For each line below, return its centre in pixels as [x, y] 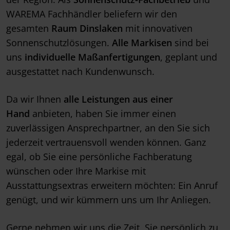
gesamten [29, 28]
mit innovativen [158, 28]
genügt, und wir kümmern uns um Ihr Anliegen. [109, 200]
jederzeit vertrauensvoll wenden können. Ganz [106, 142]
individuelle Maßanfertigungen [92, 57]
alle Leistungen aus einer [118, 99]
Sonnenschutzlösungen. [59, 43]
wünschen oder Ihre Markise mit [76, 171]
